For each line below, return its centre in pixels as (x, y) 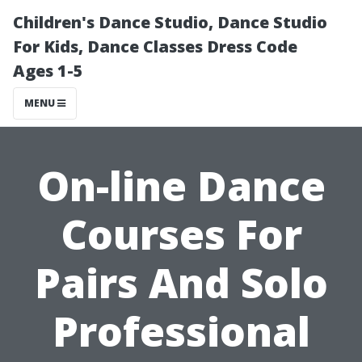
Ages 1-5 (48, 71)
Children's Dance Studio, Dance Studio (170, 22)
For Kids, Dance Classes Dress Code (155, 46)
